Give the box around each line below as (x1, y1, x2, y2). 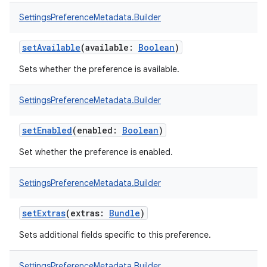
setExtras (22, 207, 66, 219)
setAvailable (22, 42, 80, 53)
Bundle (109, 207, 140, 219)
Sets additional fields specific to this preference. (19, 229, 211, 240)
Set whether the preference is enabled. (19, 147, 173, 157)
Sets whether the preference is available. (19, 64, 179, 74)
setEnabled (22, 125, 72, 136)
